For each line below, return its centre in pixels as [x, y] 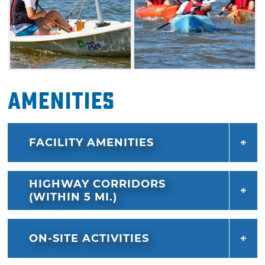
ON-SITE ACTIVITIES [89, 238]
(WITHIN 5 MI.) [73, 197]
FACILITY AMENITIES [92, 142]
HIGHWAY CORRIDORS [98, 184]
